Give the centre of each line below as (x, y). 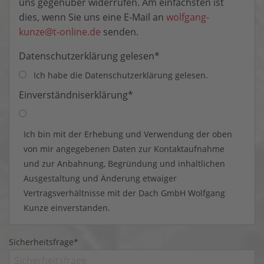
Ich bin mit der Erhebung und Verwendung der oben (128, 134)
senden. (120, 32)
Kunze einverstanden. (67, 207)
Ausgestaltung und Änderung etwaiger (100, 178)
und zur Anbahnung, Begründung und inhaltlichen (124, 163)
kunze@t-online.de (60, 32)
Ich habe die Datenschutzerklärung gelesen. (121, 75)
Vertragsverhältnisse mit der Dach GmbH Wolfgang (124, 193)
